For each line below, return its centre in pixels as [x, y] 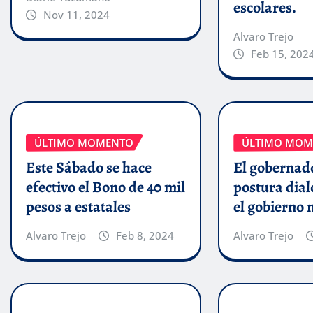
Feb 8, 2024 [145, 236]
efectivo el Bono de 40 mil [105, 188]
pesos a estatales [78, 207]
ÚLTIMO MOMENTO [84, 142]
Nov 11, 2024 [76, 14]
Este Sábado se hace [89, 168]
